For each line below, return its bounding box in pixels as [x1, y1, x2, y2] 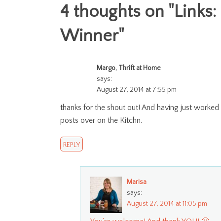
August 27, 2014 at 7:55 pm [97, 85, 177, 94]
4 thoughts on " [60, 1, 174, 21]
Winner [60, 26, 118, 45]
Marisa [127, 178, 147, 186]
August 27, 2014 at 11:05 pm [127, 199, 207, 208]
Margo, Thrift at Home [97, 64, 161, 72]
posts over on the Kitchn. [60, 115, 142, 125]
